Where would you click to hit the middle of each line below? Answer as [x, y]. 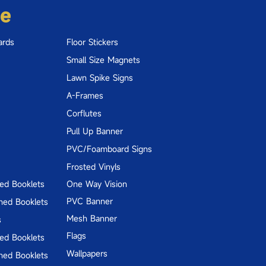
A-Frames [85, 95]
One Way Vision [97, 183]
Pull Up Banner [95, 131]
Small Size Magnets [103, 59]
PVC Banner [90, 201]
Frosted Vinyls [94, 166]
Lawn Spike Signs [100, 77]
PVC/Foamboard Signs [109, 148]
